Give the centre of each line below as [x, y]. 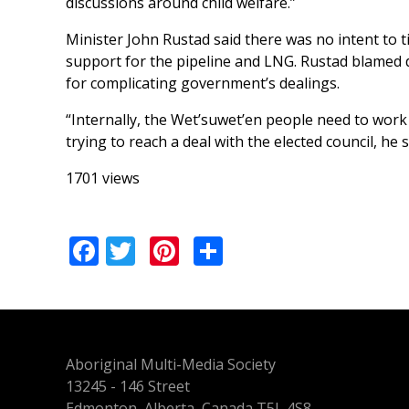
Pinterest [241, 247]
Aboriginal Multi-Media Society [171, 364]
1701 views [103, 178]
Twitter [184, 247]
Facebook [163, 247]
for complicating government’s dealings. [203, 84]
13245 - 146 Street [128, 386]
